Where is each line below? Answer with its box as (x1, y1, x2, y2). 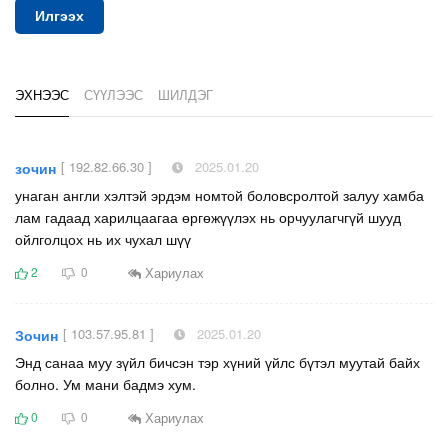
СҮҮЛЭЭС (84, 85, 143, 105)
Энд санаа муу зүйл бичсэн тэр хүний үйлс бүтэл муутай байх (15, 352, 420, 373)
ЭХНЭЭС (15, 85, 69, 105)
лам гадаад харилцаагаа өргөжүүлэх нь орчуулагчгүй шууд (15, 207, 401, 228)
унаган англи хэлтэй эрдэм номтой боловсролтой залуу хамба (15, 185, 424, 206)
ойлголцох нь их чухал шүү (15, 229, 191, 250)
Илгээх (35, 8, 84, 25)
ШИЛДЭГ (158, 85, 213, 105)
